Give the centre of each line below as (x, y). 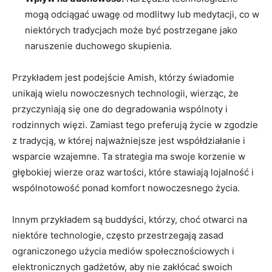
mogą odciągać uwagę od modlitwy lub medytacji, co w (142, 14)
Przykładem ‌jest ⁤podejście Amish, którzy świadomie (123, 77)
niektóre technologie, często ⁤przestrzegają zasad (118, 235)
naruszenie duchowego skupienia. (98, 46)
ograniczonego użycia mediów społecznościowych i (123, 251)
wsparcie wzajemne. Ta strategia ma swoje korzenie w (129, 156)
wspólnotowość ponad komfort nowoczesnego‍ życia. (126, 188)
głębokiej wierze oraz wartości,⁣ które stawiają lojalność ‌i (133, 172)
